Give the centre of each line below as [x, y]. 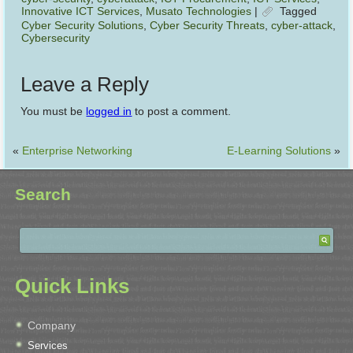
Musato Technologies [199, 11]
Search [45, 194]
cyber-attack [302, 26]
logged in [109, 111]
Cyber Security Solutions [83, 26]
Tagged [299, 11]
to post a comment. [182, 111]
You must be [54, 111]
